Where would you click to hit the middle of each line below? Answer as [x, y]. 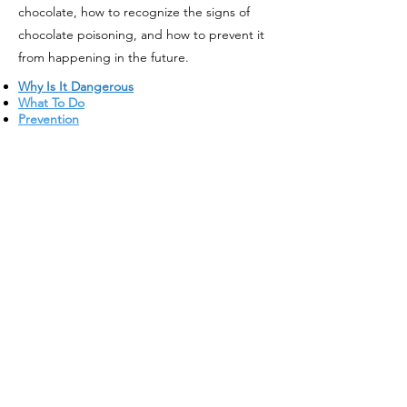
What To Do [51, 103]
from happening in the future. [104, 57]
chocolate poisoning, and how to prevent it [141, 35]
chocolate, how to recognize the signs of [134, 12]
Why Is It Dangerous [76, 86]
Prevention [49, 119]
